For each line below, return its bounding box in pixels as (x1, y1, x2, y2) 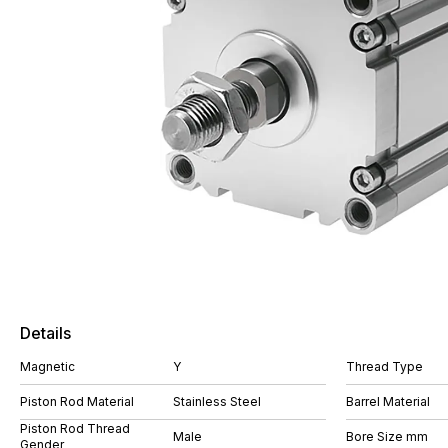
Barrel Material (346, 394, 430, 409)
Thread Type (346, 359, 423, 374)
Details (20, 323, 71, 343)
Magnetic (20, 359, 75, 374)
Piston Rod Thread (20, 421, 130, 436)
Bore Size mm (346, 429, 428, 444)
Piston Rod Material (20, 394, 134, 409)
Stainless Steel (173, 394, 261, 409)
